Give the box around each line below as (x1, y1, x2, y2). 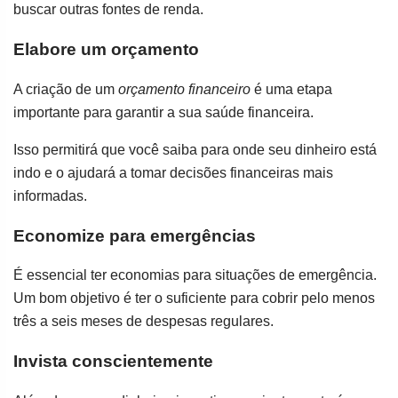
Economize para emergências (13, 226, 256, 245)
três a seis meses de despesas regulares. (13, 314, 274, 330)
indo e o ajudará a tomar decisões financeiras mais (13, 164, 333, 180)
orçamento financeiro (118, 81, 251, 97)
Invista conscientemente (13, 352, 213, 371)
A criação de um (13, 81, 118, 97)
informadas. (13, 187, 87, 203)
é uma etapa (251, 81, 332, 97)
